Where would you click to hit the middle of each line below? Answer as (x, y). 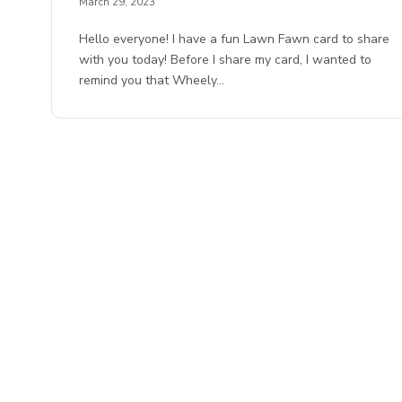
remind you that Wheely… (152, 81)
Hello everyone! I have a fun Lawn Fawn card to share (235, 39)
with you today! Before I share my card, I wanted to (226, 60)
